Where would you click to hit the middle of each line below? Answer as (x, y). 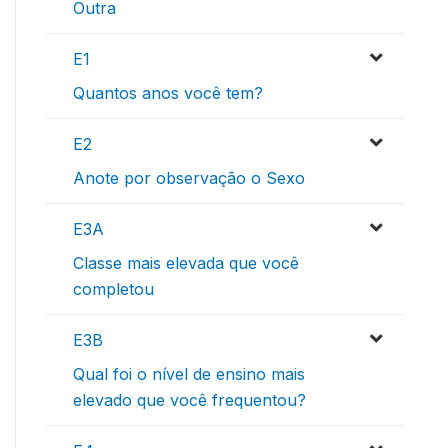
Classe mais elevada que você (186, 262)
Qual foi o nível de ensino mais (189, 373)
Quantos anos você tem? (168, 92)
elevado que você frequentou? (189, 399)
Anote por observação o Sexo (189, 177)
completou (113, 288)
